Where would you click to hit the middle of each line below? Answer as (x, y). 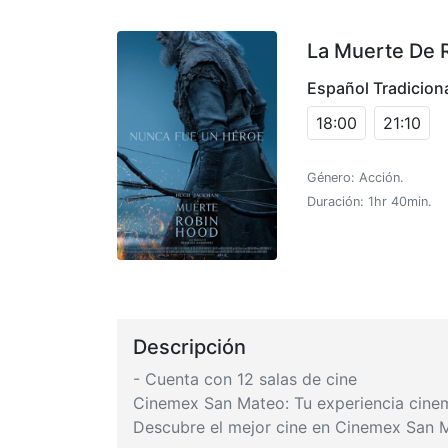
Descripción (189, 346)
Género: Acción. (355, 177)
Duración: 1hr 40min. (369, 201)
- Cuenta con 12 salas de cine (245, 378)
